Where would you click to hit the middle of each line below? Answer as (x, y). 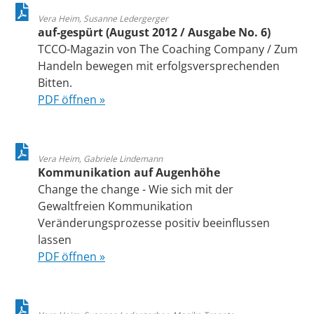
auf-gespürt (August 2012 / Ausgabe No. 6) (154, 33)
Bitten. (55, 83)
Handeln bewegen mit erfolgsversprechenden (159, 66)
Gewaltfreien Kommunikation (115, 206)
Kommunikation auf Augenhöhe (129, 172)
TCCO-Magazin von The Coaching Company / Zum (168, 49)
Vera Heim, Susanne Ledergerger (103, 19)
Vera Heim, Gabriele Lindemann (100, 158)
